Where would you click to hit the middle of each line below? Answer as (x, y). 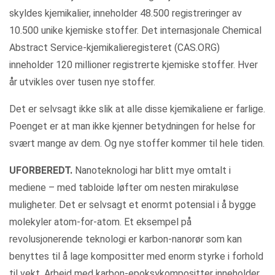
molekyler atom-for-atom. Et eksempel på (100, 222)
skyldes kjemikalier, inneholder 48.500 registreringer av (126, 13)
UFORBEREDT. (41, 170)
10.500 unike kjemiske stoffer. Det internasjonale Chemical (135, 30)
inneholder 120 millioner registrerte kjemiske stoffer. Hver (134, 65)
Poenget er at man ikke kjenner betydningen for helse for (132, 126)
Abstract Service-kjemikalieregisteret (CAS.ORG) (114, 48)
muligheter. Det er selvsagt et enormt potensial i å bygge (133, 205)
